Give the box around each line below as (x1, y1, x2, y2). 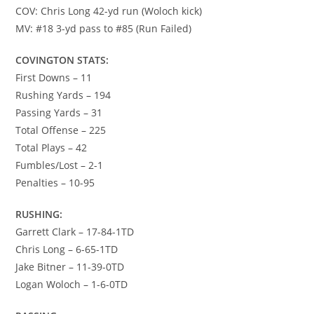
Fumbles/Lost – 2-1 (15, 158, 104, 172)
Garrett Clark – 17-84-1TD (15, 225, 135, 239)
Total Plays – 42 (15, 141, 88, 155)
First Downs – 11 (15, 71, 93, 85)
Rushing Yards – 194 (15, 88, 111, 102)
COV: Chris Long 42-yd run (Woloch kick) (15, 4, 203, 18)
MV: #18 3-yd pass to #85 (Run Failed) (15, 22, 192, 36)
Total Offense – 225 (15, 123, 107, 137)
